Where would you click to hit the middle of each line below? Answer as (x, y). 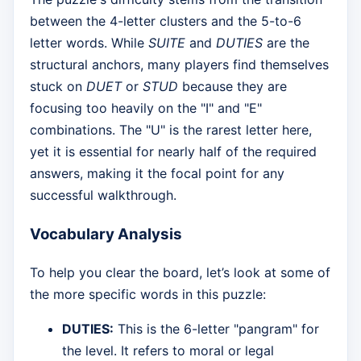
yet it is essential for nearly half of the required (173, 152)
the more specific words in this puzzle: (148, 294)
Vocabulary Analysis (106, 234)
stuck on (58, 87)
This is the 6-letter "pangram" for (216, 328)
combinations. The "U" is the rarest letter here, (171, 130)
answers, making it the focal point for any (157, 174)
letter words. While (89, 43)
